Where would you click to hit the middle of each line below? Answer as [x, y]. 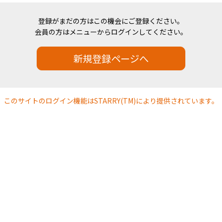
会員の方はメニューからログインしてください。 [111, 32]
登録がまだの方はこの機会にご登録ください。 [111, 21]
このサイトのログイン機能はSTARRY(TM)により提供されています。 [111, 101]
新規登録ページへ [111, 59]
